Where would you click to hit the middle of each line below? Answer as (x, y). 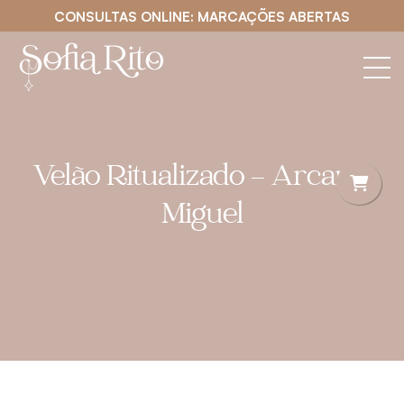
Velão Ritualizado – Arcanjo (202, 179)
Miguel (202, 217)
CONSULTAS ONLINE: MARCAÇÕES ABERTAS (202, 17)
